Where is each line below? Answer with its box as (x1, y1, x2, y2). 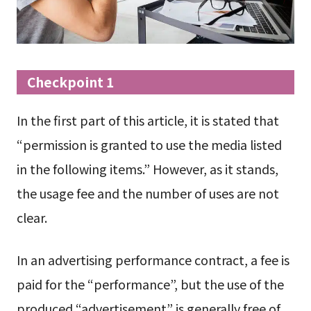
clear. (16, 208, 47, 226)
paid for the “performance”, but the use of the (16, 275, 284, 294)
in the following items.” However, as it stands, (16, 159, 278, 178)
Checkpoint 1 (27, 72, 115, 92)
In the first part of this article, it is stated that (16, 110, 279, 129)
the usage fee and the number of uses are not (16, 183, 279, 202)
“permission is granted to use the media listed (16, 135, 282, 153)
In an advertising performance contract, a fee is (16, 251, 289, 269)
